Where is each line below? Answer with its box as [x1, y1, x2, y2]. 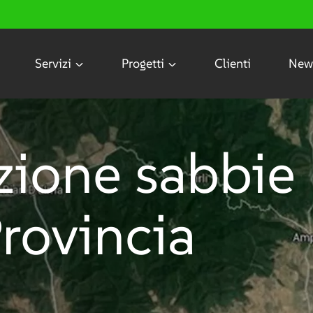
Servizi [35, 55, 71, 71]
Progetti [122, 55, 164, 71]
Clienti [214, 55, 251, 71]
